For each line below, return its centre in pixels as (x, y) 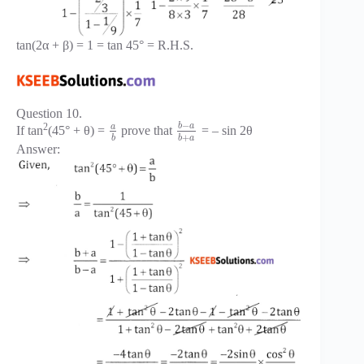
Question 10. (49, 113)
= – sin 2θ (225, 131)
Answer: (38, 149)
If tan (30, 131)
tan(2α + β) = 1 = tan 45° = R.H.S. (105, 45)
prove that (147, 131)
